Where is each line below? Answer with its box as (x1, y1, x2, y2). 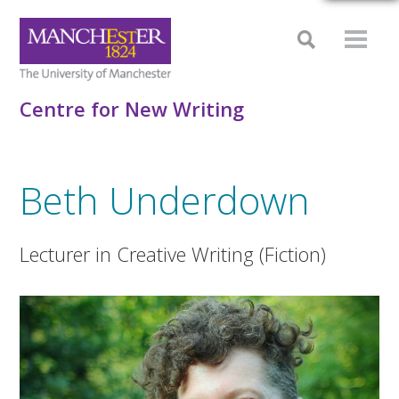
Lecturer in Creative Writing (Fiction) (20, 240, 327, 267)
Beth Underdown (20, 175, 311, 225)
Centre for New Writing (20, 95, 245, 122)
